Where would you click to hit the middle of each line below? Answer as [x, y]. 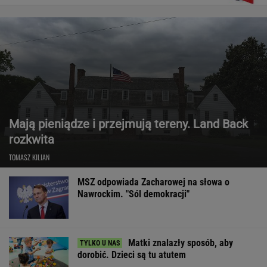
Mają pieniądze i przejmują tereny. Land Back [128, 124]
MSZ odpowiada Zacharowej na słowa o [153, 182]
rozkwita [32, 139]
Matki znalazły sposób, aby [181, 243]
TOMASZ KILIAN [29, 157]
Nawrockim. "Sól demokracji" [133, 194]
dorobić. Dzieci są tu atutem [132, 255]
